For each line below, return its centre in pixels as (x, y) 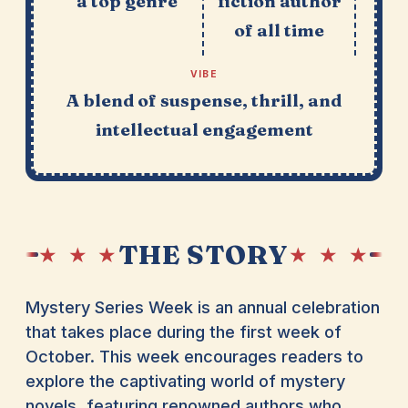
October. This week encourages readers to (194, 357)
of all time (280, 31)
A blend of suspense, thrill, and (204, 101)
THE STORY (204, 255)
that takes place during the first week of (183, 332)
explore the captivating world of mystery (185, 381)
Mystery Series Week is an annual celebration (202, 307)
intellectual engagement (204, 130)
